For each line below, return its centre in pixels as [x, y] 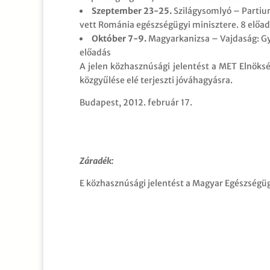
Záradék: [97, 161]
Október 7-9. [119, 38]
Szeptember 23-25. [132, 11]
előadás [95, 52]
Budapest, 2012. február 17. [136, 102]
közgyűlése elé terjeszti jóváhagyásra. [156, 80]
